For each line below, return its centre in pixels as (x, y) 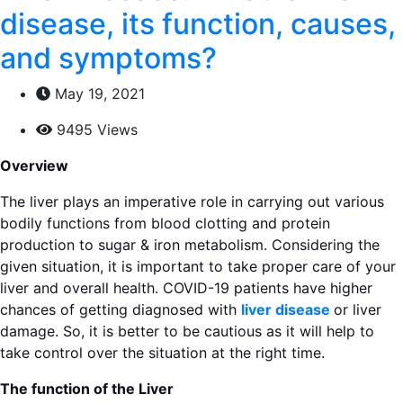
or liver (358, 309)
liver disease (286, 309)
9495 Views (95, 130)
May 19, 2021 (98, 94)
